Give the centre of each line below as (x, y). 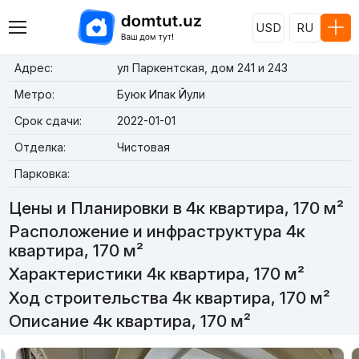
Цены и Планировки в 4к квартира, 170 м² (176, 208)
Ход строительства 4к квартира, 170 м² (169, 297)
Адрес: (33, 68)
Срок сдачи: (48, 121)
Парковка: (42, 173)
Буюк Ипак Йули (161, 94)
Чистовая (143, 147)
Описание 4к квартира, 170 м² (129, 321)
